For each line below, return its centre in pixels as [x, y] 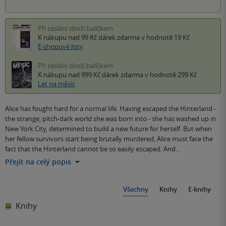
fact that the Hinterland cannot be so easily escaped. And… [93, 149]
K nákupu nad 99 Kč [68, 37]
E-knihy [200, 189]
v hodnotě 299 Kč [170, 75]
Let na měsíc [56, 84]
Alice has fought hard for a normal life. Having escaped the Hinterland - [110, 108]
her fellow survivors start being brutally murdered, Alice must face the [109, 139]
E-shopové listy [61, 46]
